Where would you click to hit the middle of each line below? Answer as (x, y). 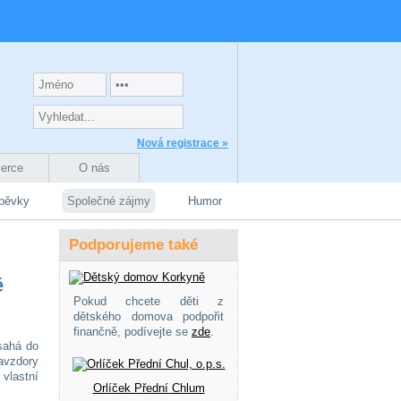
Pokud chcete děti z (149, 301)
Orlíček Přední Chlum (149, 388)
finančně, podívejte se (132, 332)
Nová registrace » (183, 143)
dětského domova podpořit (149, 316)
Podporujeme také (133, 245)
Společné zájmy (109, 201)
